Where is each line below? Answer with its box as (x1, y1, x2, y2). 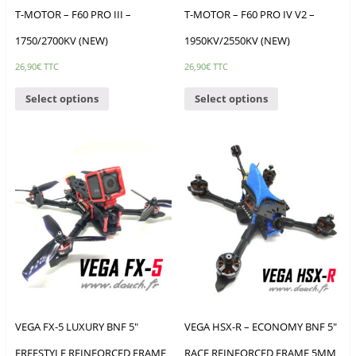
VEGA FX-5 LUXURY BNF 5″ (14, 319, 138, 334)
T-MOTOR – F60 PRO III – (14, 7, 131, 22)
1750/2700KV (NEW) (14, 33, 108, 48)
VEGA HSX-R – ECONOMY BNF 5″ (184, 319, 338, 334)
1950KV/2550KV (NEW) (184, 33, 291, 48)
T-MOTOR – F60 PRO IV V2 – (184, 7, 315, 22)
